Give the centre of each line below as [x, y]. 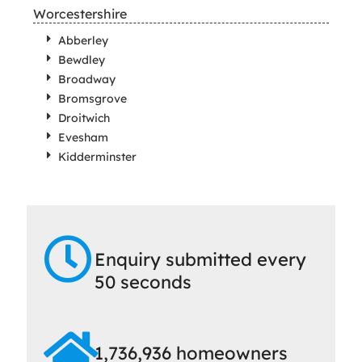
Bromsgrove [92, 99]
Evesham [83, 137]
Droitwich [84, 118]
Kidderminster [97, 157]
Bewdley [81, 60]
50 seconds [143, 282]
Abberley [83, 40]
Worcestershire [80, 14]
